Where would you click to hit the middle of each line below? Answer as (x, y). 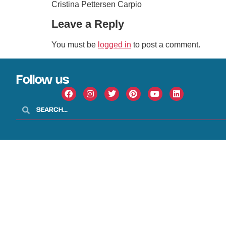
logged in (115, 45)
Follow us (43, 80)
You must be (75, 45)
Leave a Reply (88, 24)
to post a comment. (166, 45)
